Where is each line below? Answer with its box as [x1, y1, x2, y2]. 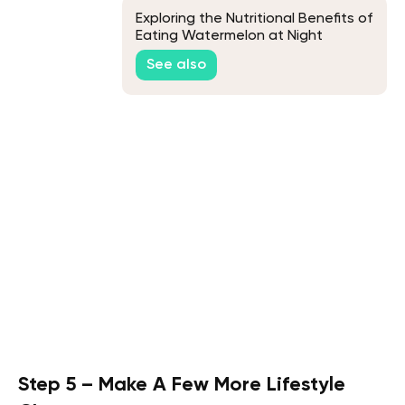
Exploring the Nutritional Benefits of [136, 11, 372, 26]
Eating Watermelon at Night [136, 28, 323, 43]
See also [146, 58, 206, 73]
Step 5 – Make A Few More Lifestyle [18, 374, 345, 395]
